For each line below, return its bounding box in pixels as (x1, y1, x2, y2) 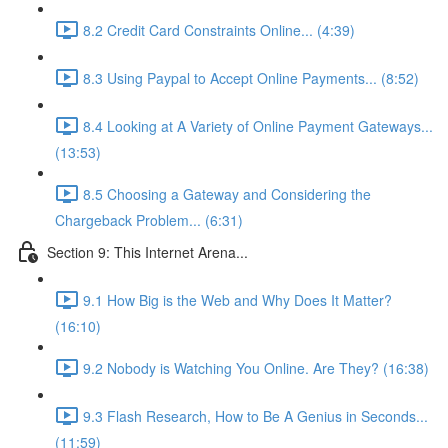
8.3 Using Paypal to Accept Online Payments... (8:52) (83, 67, 419, 88)
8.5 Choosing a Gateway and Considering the (83, 183, 371, 204)
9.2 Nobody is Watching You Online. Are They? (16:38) (83, 357, 429, 378)
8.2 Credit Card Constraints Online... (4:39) (83, 19, 355, 40)
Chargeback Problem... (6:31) (55, 210, 243, 230)
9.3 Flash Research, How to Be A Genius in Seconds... (83, 405, 428, 426)
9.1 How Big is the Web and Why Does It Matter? (83, 289, 392, 310)
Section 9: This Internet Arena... (47, 241, 248, 262)
